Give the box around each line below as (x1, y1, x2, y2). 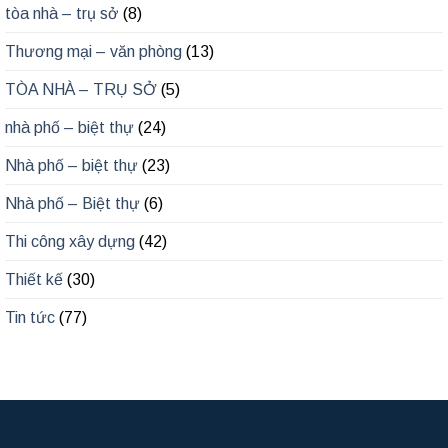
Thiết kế (5, 270, 63, 288)
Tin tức (5, 308, 55, 326)
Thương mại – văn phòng (5, 42, 182, 60)
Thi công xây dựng (5, 232, 135, 250)
